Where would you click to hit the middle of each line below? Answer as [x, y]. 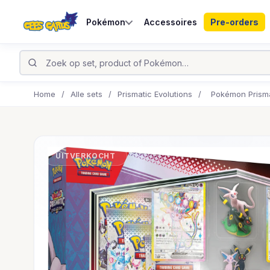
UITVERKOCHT [86, 156]
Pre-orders [234, 22]
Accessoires [170, 22]
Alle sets [86, 94]
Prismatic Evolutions [155, 94]
